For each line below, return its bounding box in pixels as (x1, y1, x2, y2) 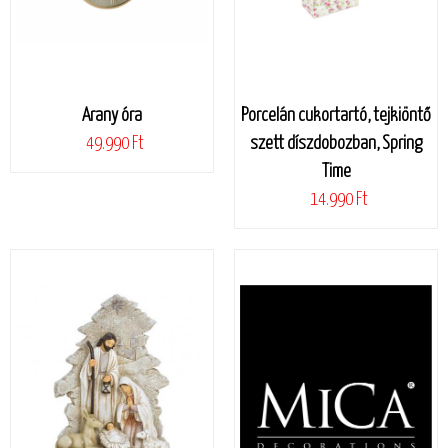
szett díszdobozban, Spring (250, 134, 422, 153)
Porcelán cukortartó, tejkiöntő (241, 106, 431, 125)
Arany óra (82, 106, 142, 125)
